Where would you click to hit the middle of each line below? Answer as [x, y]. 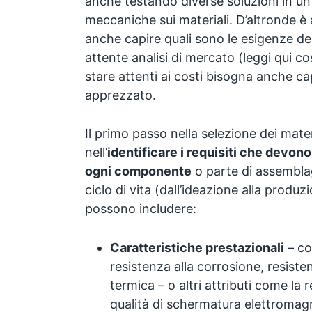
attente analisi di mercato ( [164, 57]
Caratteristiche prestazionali [197, 248]
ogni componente [138, 171]
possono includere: [140, 209]
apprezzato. [120, 95]
